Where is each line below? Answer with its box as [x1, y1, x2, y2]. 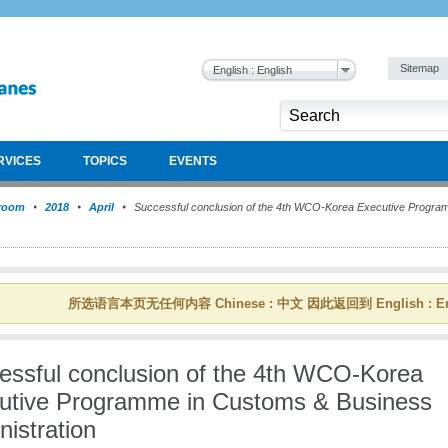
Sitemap [400, 62, 442, 74]
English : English [213, 64, 292, 76]
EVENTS [169, 154, 217, 168]
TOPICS [83, 154, 127, 168]
